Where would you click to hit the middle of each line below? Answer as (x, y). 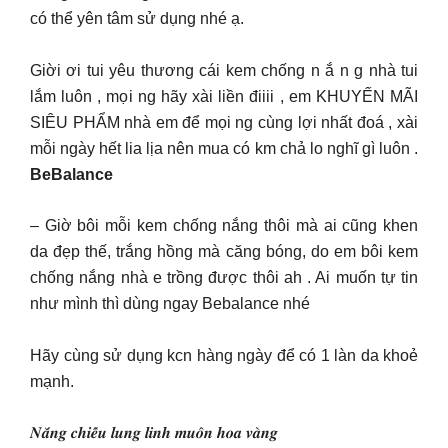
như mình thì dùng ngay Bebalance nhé (170, 303)
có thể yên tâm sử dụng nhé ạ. (137, 18)
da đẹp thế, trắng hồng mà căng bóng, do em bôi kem (224, 251)
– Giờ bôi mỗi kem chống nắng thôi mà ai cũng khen (224, 225)
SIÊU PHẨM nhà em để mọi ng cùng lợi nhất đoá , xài (224, 122)
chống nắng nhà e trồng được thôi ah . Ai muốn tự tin (224, 277)
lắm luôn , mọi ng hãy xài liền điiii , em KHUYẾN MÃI (224, 96)
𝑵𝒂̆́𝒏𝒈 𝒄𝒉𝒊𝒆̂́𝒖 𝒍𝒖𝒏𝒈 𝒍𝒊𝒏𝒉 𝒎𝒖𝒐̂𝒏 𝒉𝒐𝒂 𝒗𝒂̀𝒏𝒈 (154, 432)
